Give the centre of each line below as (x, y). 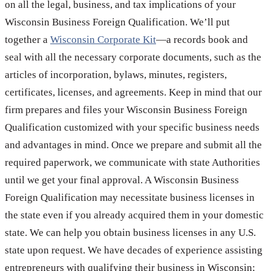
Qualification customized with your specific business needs (132, 127)
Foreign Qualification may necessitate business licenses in (130, 197)
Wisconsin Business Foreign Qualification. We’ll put (117, 22)
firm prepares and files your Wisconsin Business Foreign (126, 109)
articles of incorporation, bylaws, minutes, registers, (116, 74)
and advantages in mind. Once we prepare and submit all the (133, 145)
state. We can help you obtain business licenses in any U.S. (130, 232)
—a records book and (202, 39)
